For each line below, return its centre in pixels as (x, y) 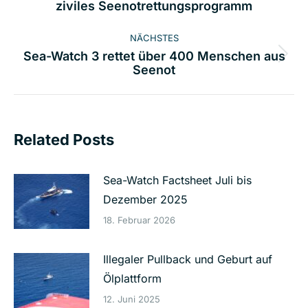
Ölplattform (132, 279)
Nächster (176, 62)
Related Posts (64, 140)
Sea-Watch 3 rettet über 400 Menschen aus (154, 56)
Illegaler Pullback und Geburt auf (188, 260)
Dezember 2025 (145, 200)
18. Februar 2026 (139, 220)
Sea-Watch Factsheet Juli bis (177, 180)
